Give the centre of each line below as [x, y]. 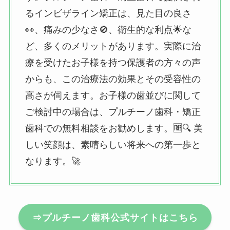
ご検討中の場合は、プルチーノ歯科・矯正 [113, 112]
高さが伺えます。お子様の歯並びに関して [113, 96]
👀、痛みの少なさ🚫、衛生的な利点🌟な [108, 30]
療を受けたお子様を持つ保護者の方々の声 [113, 63]
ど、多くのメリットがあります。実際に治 [113, 46]
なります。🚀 [53, 161]
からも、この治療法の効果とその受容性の [113, 79]
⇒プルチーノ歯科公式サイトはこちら [115, 217]
